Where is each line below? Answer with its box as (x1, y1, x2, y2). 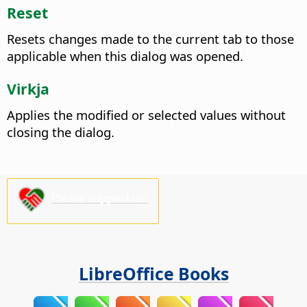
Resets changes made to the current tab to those (7, 30, 294, 48)
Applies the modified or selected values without (7, 106, 286, 124)
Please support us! (51, 191, 148, 206)
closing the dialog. (7, 123, 114, 141)
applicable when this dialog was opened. (7, 47, 243, 65)
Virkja (7, 79, 49, 99)
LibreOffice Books (78, 262, 229, 286)
